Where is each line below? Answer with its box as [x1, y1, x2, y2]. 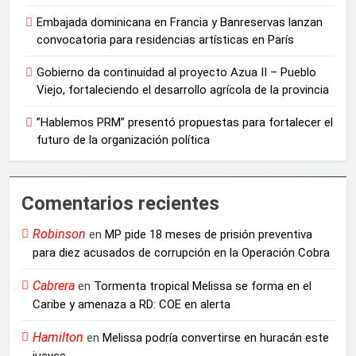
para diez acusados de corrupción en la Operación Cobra [33, 246, 330, 261]
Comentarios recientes [21, 192, 219, 215]
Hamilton [33, 330, 83, 346]
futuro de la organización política [37, 133, 210, 148]
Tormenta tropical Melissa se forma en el [94, 279, 311, 294]
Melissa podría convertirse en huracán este [103, 331, 329, 346]
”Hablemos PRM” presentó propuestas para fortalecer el [37, 115, 333, 130]
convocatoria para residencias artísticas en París [37, 33, 294, 48]
